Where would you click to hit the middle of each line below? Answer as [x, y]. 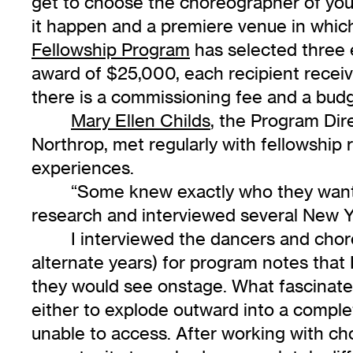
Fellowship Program [111, 50]
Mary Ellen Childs [141, 121]
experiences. [83, 168]
